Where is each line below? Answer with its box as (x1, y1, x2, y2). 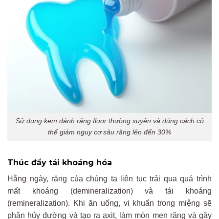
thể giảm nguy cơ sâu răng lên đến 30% (48, 128, 171, 136)
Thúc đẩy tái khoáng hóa (7, 158, 112, 168)
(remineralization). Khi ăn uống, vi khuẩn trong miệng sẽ (7, 199, 212, 208)
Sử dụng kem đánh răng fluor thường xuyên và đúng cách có (15, 117, 204, 125)
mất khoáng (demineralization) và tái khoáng (7, 187, 212, 196)
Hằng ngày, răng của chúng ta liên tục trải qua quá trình (7, 175, 212, 183)
